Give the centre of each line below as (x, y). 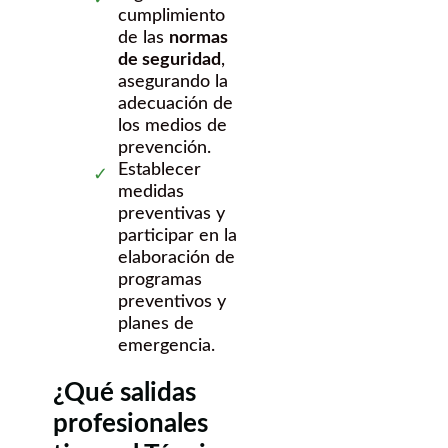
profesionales (130, 424)
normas (198, 37)
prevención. (164, 147)
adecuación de (175, 103)
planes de (156, 323)
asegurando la (173, 81)
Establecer (159, 169)
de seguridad (169, 59)
